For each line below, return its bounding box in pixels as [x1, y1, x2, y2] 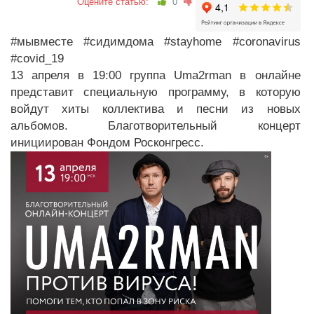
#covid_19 [11, 52, 64, 65]
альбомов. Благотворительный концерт [11, 119, 301, 132]
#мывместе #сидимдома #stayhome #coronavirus [11, 35, 301, 48]
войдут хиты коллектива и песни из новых [11, 102, 301, 116]
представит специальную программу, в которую [11, 86, 301, 99]
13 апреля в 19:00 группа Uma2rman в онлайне [11, 69, 301, 82]
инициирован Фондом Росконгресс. [11, 136, 204, 149]
